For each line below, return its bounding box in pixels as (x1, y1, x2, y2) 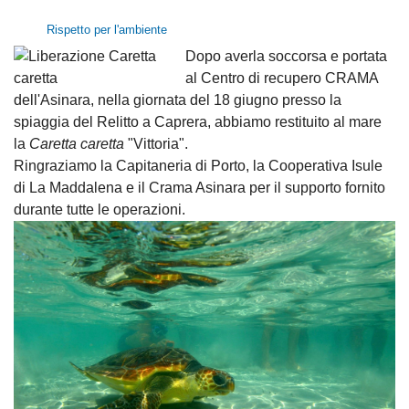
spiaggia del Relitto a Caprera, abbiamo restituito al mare (14, 113, 382, 130)
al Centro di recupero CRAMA (185, 69, 379, 86)
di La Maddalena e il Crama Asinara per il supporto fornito (14, 179, 385, 195)
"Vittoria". (124, 135, 192, 152)
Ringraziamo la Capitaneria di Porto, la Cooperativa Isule (14, 157, 383, 173)
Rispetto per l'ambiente (43, 22, 167, 37)
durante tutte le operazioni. (14, 201, 189, 217)
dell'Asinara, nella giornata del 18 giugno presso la (14, 91, 341, 108)
